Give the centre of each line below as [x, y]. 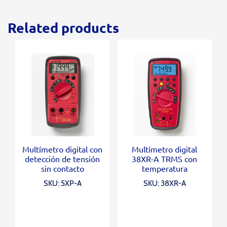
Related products [63, 27]
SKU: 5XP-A [62, 183]
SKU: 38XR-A [164, 183]
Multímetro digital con [63, 149]
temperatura [164, 168]
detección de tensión [63, 158]
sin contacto [62, 168]
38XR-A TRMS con [165, 158]
